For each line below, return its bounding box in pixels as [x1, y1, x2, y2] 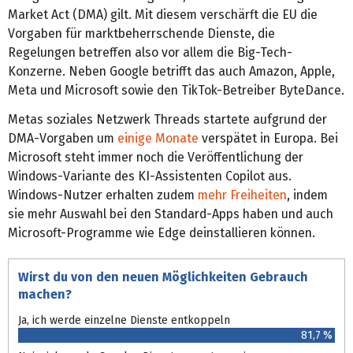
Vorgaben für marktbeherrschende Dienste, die [8, 25, 275, 41]
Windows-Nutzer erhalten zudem [8, 187, 198, 203]
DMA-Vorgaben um [8, 130, 117, 146]
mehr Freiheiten [198, 187, 287, 203]
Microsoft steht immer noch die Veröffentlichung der [8, 149, 303, 165]
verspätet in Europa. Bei [199, 130, 338, 146]
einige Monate [117, 130, 199, 146]
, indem [287, 187, 328, 203]
